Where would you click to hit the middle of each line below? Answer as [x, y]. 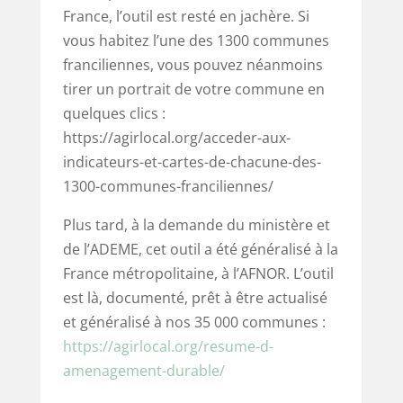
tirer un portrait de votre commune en [193, 89]
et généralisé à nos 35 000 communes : [194, 322]
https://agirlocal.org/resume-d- [168, 346]
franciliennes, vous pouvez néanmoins [193, 64]
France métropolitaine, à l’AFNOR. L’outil [198, 273]
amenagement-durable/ [143, 370]
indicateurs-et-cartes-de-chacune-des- [192, 161]
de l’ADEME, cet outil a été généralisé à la [200, 249]
